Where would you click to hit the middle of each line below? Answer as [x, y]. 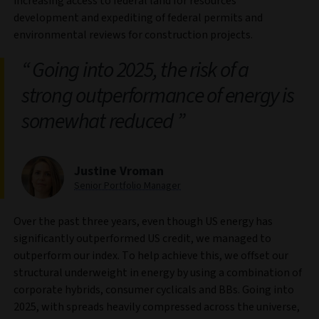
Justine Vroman [119, 171]
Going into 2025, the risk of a [138, 70]
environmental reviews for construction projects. [133, 35]
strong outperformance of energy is [158, 95]
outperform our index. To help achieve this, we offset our [151, 255]
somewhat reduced [99, 121]
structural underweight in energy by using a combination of [158, 272]
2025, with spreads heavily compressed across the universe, [157, 307]
